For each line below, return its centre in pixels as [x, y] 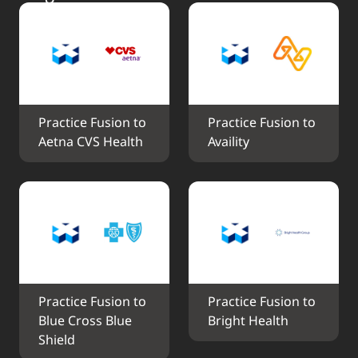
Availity [229, 143]
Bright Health [248, 322]
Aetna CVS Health [91, 143]
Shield [57, 341]
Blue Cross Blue [85, 322]
